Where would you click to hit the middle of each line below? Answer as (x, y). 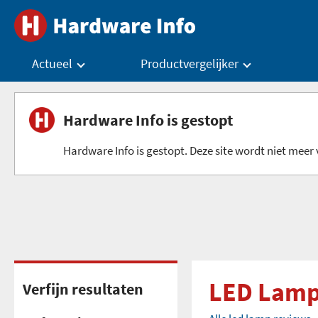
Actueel (52, 64)
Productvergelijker (190, 64)
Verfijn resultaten (83, 289)
